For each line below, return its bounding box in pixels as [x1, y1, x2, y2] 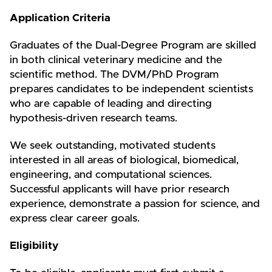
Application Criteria [10, 12, 110, 24]
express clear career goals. [10, 212, 140, 224]
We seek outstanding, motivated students [10, 140, 216, 151]
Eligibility [10, 240, 58, 251]
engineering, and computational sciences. [10, 169, 212, 180]
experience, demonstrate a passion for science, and [10, 198, 260, 209]
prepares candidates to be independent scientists [10, 83, 253, 95]
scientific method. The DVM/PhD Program [10, 69, 219, 80]
